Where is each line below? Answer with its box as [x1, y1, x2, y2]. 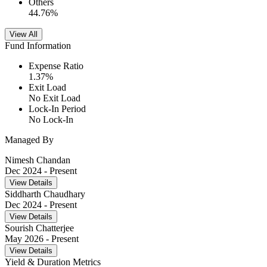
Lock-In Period [29, 104, 86, 114]
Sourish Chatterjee [5, 223, 74, 234]
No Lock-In [29, 114, 73, 125]
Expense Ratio [29, 61, 83, 72]
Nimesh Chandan [5, 155, 70, 166]
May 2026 [5, 234, 44, 244]
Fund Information [5, 41, 71, 51]
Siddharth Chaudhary [5, 189, 85, 200]
